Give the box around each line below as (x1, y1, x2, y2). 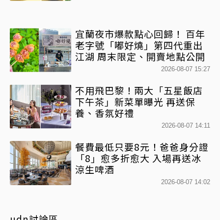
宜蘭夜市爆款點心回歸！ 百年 (75, 27, 205, 40)
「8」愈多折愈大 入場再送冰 (75, 151, 201, 165)
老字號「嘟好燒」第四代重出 (75, 38, 203, 52)
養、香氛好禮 (75, 106, 134, 119)
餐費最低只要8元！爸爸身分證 (75, 139, 209, 153)
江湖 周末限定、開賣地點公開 (75, 49, 205, 63)
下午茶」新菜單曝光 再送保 (75, 94, 195, 108)
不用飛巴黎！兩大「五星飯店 (75, 83, 203, 97)
